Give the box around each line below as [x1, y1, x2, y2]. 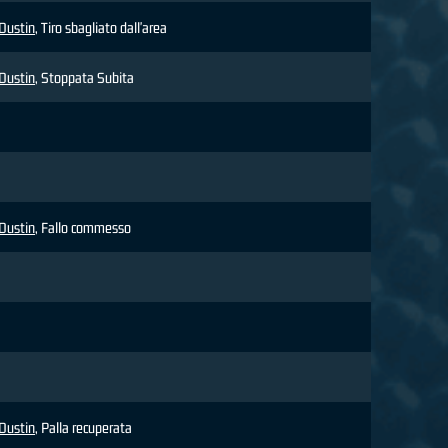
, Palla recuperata [35, 419, 132, 437]
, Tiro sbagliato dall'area [35, 19, 167, 37]
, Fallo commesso [35, 219, 131, 237]
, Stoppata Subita [35, 69, 134, 87]
